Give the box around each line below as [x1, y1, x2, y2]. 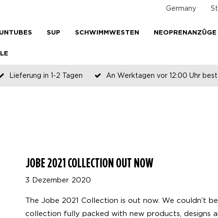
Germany [166, 4, 196, 12]
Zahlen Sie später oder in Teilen [63, 81, 167, 89]
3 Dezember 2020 [25, 176, 91, 183]
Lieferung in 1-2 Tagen [9, 72, 83, 79]
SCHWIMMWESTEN [75, 30, 139, 36]
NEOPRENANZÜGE [154, 30, 217, 36]
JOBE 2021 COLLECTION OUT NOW [26, 155, 153, 170]
